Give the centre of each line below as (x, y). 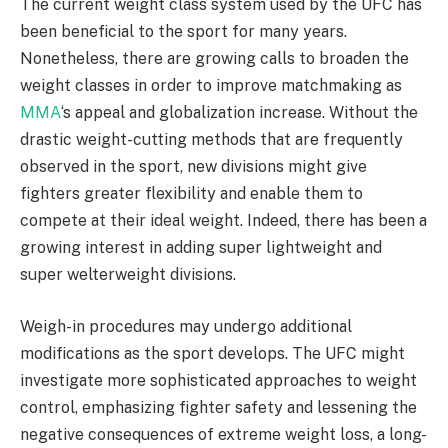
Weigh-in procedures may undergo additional (186, 326)
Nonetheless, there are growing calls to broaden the (214, 59)
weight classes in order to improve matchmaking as (211, 86)
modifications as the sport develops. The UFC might (212, 353)
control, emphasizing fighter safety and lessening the (218, 407)
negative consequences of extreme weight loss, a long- (223, 434)
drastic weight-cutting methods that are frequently (211, 140)
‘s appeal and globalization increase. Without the (239, 113)
